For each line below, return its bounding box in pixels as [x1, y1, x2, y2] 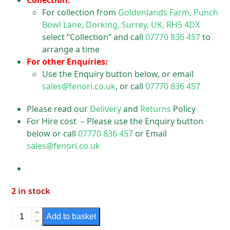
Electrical [11, 207, 46, 219]
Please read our [27, 103, 90, 114]
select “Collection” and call [42, 31, 146, 43]
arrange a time [42, 44, 100, 55]
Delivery [90, 103, 122, 114]
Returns [140, 103, 171, 114]
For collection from [42, 7, 119, 18]
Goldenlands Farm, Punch [118, 7, 219, 18]
